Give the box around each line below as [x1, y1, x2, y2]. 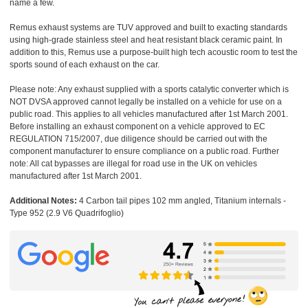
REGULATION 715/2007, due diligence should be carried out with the [10, 134, 267, 144]
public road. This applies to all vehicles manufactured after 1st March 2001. [10, 109, 288, 120]
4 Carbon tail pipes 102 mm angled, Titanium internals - [77, 196, 286, 206]
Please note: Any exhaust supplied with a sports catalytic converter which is [10, 85, 289, 95]
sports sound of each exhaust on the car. [10, 60, 159, 70]
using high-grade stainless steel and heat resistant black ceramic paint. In [10, 35, 283, 45]
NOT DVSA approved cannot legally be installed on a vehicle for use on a [10, 97, 282, 107]
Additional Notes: [10, 196, 77, 206]
